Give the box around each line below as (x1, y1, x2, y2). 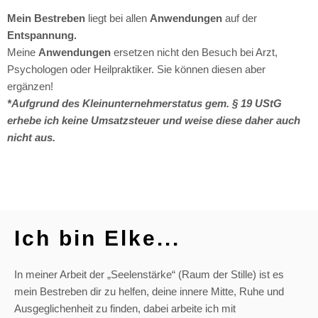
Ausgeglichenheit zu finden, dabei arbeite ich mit (14, 303, 236, 314)
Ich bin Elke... (14, 226, 180, 250)
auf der (222, 13, 257, 24)
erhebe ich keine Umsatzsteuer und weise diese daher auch (7, 115, 300, 126)
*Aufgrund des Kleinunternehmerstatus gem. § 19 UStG (7, 98, 282, 109)
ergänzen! (7, 81, 53, 92)
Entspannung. (7, 30, 77, 41)
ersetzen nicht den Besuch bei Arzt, (111, 47, 278, 58)
